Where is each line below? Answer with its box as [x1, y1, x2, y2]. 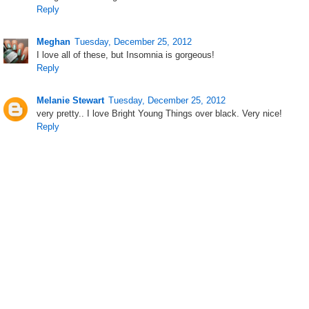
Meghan [37, 36, 71, 47]
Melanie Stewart [37, 94, 105, 106]
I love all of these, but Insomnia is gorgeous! [37, 49, 215, 60]
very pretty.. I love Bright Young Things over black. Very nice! [37, 108, 283, 119]
